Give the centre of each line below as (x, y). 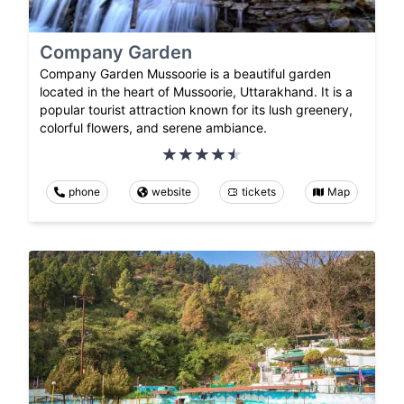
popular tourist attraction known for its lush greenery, (196, 109)
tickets (259, 191)
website (171, 191)
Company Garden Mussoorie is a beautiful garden (185, 73)
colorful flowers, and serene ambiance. (153, 127)
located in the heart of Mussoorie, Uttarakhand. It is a (196, 91)
